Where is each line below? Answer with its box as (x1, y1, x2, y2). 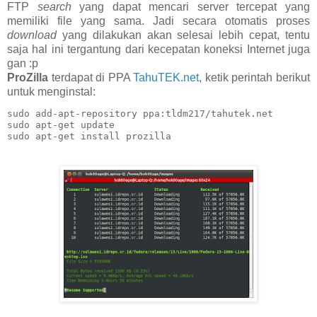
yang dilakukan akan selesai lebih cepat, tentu (57, 28, 310, 41)
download (7, 28, 57, 41)
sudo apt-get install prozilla (7, 130, 171, 142)
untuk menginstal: (7, 85, 96, 98)
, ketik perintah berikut (199, 71, 311, 83)
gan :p (7, 57, 38, 69)
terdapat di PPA (48, 71, 134, 83)
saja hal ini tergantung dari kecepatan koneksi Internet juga (7, 42, 310, 55)
